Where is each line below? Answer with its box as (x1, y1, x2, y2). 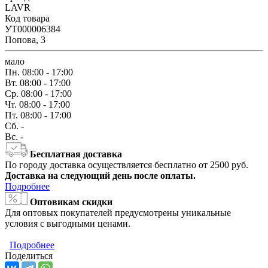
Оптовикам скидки (30, 197, 112, 207)
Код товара (5, 13, 50, 23)
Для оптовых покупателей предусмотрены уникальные (5, 208, 231, 218)
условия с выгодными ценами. (5, 218, 130, 229)
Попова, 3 (5, 35, 45, 45)
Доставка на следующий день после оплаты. (5, 170, 196, 181)
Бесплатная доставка (30, 149, 122, 159)
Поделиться (5, 251, 53, 261)
